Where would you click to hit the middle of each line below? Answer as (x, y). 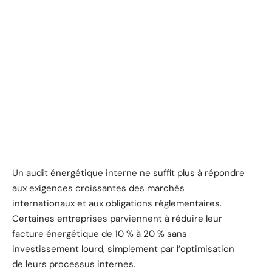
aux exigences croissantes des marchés (98, 188)
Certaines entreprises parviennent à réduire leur (117, 218)
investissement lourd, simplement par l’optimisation (123, 249)
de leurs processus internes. (74, 264)
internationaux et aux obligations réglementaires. (117, 203)
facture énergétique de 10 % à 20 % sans (100, 233)
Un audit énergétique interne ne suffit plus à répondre (128, 173)
